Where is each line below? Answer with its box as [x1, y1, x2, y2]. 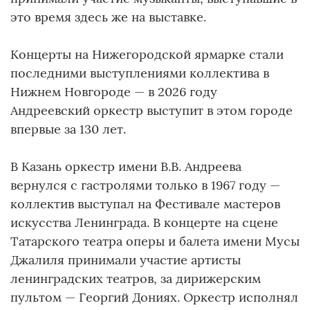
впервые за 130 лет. [10, 120, 126, 137]
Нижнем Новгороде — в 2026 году [10, 83, 217, 100]
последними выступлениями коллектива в [10, 64, 269, 81]
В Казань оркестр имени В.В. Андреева [10, 158, 241, 174]
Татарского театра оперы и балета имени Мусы [10, 232, 300, 249]
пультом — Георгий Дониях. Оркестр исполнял [10, 289, 298, 305]
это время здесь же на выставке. [10, 8, 206, 25]
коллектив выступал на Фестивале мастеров [10, 195, 280, 212]
